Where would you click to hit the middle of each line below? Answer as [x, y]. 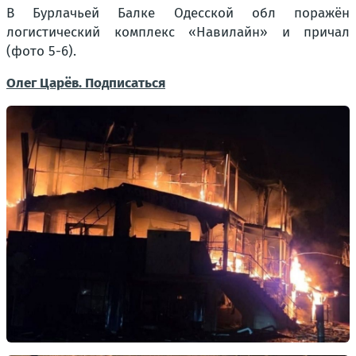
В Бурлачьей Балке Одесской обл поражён [178, 13]
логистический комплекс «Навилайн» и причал [178, 32]
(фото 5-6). [41, 51]
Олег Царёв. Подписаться [86, 83]
